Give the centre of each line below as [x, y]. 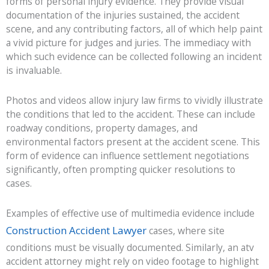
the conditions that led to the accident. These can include [131, 114]
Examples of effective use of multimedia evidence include [130, 213]
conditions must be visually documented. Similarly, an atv [130, 248]
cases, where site [186, 231]
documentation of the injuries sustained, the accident [123, 15]
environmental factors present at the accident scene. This [133, 142]
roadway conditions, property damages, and [102, 128]
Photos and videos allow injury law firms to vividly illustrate [134, 101]
